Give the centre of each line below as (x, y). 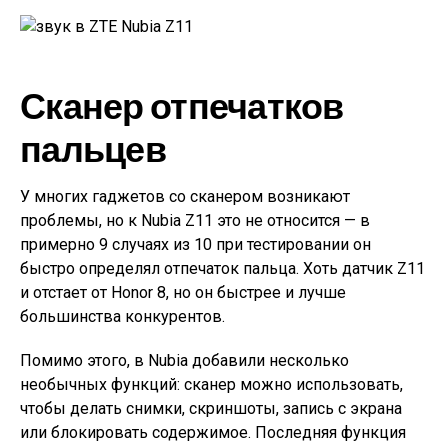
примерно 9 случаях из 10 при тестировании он (195, 244)
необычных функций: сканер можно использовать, (211, 384)
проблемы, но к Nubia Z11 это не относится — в (195, 220)
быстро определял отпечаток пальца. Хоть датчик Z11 (222, 268)
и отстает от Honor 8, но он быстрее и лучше (183, 292)
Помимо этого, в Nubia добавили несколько (184, 360)
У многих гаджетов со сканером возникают (185, 196)
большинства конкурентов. (122, 316)
